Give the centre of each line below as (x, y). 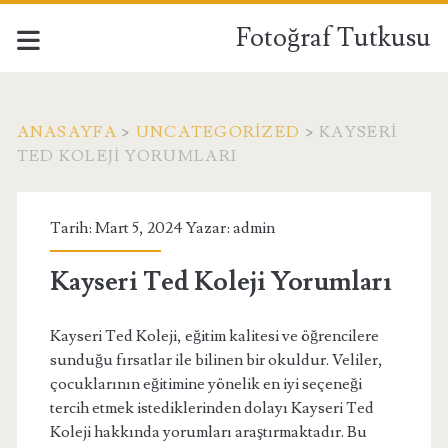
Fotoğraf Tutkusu (334, 38)
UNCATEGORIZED (218, 132)
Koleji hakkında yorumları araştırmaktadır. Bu (208, 432)
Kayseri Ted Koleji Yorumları (220, 282)
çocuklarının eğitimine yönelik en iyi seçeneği (205, 384)
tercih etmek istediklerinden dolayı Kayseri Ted (211, 408)
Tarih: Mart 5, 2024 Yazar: (141, 228)
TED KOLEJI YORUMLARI (127, 156)
